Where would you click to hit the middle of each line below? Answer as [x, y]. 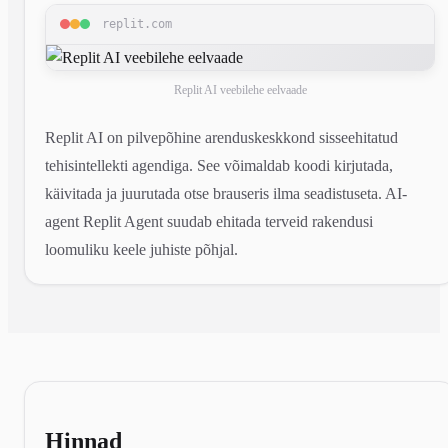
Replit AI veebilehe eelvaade [240, 89]
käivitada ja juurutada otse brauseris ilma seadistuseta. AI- [226, 193]
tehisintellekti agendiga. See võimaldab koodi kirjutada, [219, 165]
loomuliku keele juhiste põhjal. [141, 249]
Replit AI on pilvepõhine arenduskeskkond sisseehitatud [221, 137]
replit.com [137, 23]
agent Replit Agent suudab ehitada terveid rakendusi [209, 221]
